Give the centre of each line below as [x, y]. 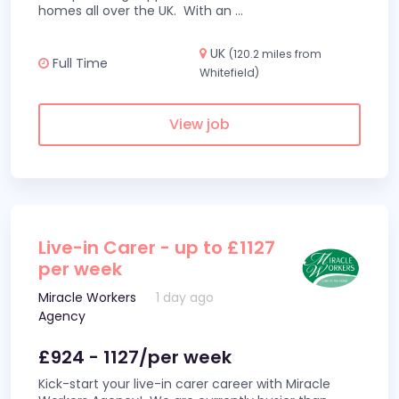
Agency [62, 316]
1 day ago [185, 297]
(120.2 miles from [275, 54]
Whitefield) [229, 73]
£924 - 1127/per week [135, 357]
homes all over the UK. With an [137, 11]
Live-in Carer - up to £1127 [157, 248]
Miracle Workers [87, 297]
